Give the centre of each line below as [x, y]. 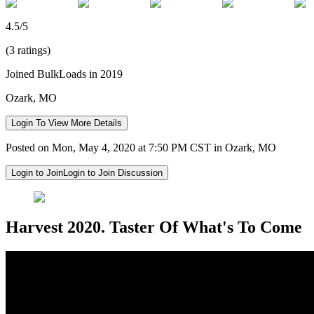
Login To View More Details [67, 123]
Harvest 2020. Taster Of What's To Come [154, 227]
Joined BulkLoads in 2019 [64, 74]
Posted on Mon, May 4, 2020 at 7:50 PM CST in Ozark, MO [141, 147]
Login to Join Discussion [113, 172]
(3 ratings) [28, 50]
